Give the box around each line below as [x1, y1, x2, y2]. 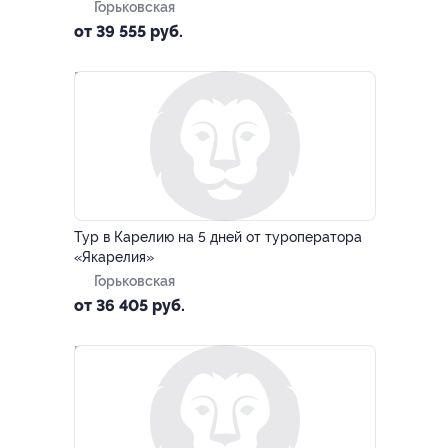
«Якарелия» [74, 249, 154, 265]
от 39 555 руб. [74, 22, 183, 41]
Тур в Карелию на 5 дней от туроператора [74, 229, 362, 245]
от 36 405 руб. [74, 296, 185, 315]
